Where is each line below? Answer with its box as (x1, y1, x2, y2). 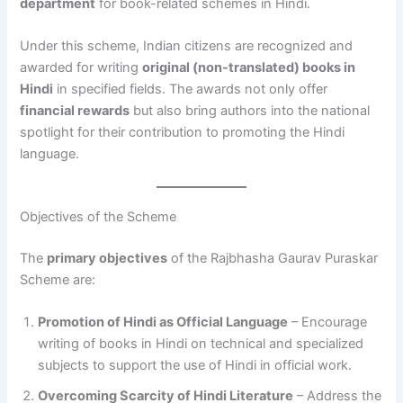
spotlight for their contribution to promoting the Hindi (20, 124, 345, 141)
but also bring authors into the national (130, 103, 371, 120)
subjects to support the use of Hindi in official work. (38, 357, 353, 373)
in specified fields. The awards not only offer (53, 81, 328, 98)
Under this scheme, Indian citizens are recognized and (20, 38, 354, 55)
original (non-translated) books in (142, 59, 356, 76)
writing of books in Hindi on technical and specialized (38, 336, 364, 352)
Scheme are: (20, 271, 96, 288)
